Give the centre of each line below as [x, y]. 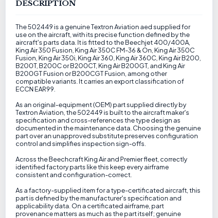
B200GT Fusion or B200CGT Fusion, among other [91, 73]
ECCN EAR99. [36, 89]
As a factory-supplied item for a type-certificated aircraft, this [108, 190]
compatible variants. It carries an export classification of [100, 81]
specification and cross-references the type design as [98, 120]
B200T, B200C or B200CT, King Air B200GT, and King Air [100, 66]
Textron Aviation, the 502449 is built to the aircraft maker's [103, 112]
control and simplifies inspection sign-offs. [81, 144]
